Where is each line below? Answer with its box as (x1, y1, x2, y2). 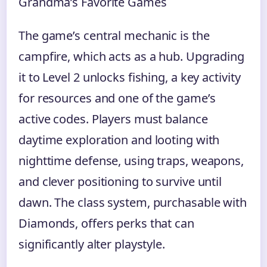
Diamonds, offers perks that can (18, 215, 194, 232)
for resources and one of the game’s (18, 90, 216, 107)
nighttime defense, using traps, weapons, (18, 153, 244, 169)
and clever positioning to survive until (18, 173, 222, 190)
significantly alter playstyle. (18, 236, 165, 253)
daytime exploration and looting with (18, 132, 220, 148)
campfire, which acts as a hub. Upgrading (18, 48, 244, 65)
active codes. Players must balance (18, 111, 208, 128)
